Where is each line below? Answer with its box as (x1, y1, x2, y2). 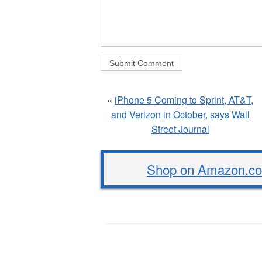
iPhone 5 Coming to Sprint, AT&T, (115, 92, 253, 106)
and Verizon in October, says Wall (111, 107, 250, 121)
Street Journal (151, 122, 209, 136)
